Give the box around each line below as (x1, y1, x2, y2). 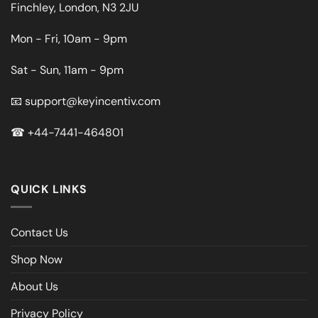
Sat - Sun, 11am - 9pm (11, 62, 124, 78)
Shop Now (11, 251, 62, 267)
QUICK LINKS (11, 182, 87, 197)
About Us (11, 278, 58, 294)
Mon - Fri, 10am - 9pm (11, 31, 127, 47)
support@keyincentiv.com (25, 94, 160, 109)
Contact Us (11, 224, 68, 240)
